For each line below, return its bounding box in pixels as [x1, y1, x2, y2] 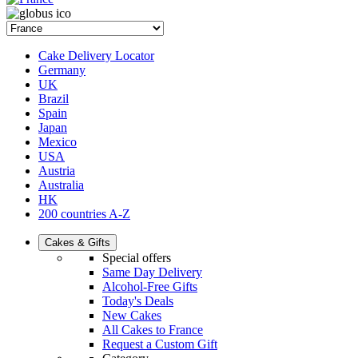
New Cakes [102, 308, 161, 322]
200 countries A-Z [38, 207, 130, 221]
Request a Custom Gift [102, 337, 217, 351]
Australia [38, 178, 84, 192]
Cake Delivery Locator [38, 49, 154, 62]
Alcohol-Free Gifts [102, 280, 197, 293]
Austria [38, 164, 75, 177]
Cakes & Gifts [45, 237, 110, 249]
